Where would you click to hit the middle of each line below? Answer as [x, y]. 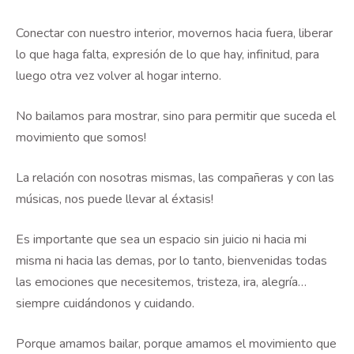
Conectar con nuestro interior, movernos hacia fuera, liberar [174, 33]
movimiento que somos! [81, 137]
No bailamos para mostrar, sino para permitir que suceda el [176, 116]
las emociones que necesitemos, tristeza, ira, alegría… [161, 282]
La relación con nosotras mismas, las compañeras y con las [175, 178]
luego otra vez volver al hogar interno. [119, 76]
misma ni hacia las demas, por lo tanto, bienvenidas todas [171, 261]
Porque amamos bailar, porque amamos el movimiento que [176, 344]
